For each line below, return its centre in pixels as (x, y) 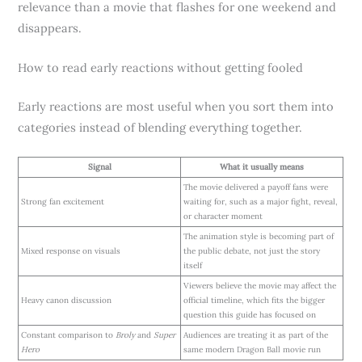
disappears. (50, 27)
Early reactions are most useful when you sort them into (176, 107)
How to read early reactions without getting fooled (161, 68)
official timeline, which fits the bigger (255, 301)
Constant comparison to (69, 335)
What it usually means (262, 167)
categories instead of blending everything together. (160, 128)
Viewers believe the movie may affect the (260, 286)
